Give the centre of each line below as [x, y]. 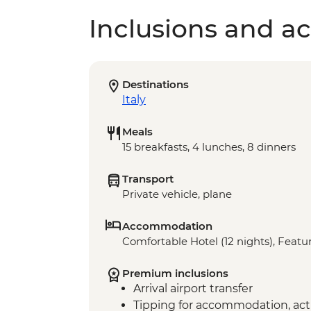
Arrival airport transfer [193, 289]
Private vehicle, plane [177, 194]
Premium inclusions [175, 274]
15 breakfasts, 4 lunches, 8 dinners [209, 147]
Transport [148, 179]
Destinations [155, 85]
